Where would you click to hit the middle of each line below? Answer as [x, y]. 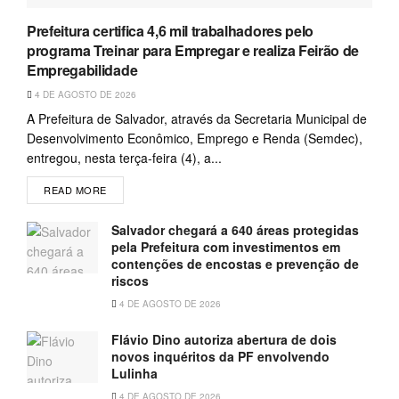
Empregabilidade [82, 70]
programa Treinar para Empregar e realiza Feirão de [193, 51]
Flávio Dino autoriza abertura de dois [224, 340]
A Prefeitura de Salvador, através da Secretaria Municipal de [197, 119]
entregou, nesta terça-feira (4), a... [124, 158]
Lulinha [134, 374]
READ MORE [75, 190]
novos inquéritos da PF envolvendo [220, 357]
